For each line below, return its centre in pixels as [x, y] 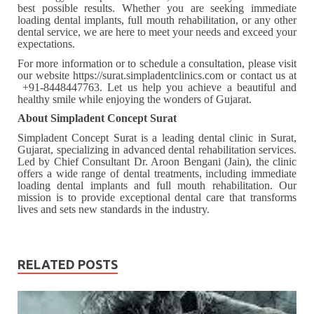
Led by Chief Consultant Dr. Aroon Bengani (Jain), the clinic [157, 162]
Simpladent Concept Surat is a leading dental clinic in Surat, [157, 138]
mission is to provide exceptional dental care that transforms [157, 198]
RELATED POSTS [68, 264]
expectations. [46, 44]
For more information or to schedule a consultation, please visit [157, 63]
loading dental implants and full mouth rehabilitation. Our [157, 186]
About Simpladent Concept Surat [97, 118]
